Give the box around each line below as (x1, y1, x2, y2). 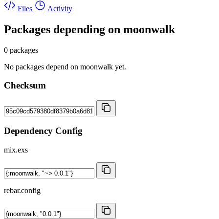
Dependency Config (4, 125, 83, 136)
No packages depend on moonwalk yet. (4, 62, 126, 71)
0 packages (4, 45, 38, 54)
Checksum (4, 80, 46, 91)
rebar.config (4, 186, 41, 195)
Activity (47, 4, 72, 13)
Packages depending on (4, 22, 123, 36)
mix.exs (4, 145, 28, 154)
